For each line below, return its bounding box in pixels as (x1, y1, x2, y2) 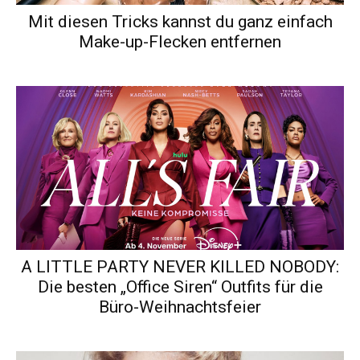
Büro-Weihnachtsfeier (99, 297, 261, 317)
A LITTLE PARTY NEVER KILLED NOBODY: (21, 257, 339, 277)
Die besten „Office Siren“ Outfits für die (37, 277, 323, 297)
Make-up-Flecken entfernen (79, 32, 281, 52)
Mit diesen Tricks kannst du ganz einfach (27, 12, 333, 32)
